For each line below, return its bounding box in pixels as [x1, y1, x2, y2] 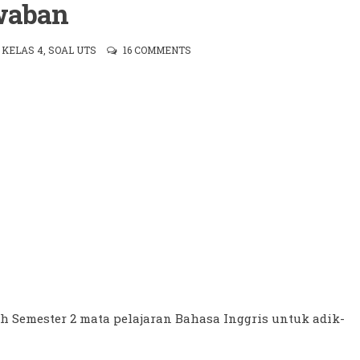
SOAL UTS [48, 43, 97, 56]
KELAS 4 [2, 43, 44, 56]
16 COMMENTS [123, 43, 192, 56]
